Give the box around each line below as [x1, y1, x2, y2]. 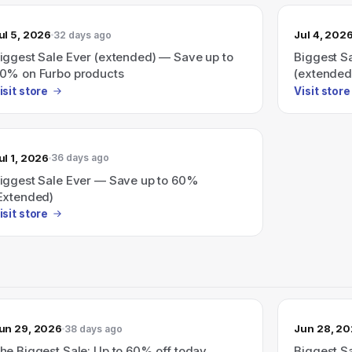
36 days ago [51, 152, 110, 163]
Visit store [294, 84, 350, 97]
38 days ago [64, 322, 123, 335]
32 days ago [53, 28, 112, 41]
